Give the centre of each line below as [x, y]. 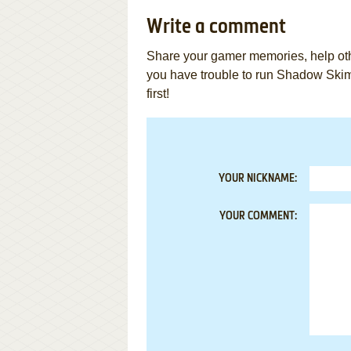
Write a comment [216, 27]
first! [158, 94]
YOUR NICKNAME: [258, 179]
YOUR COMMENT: [258, 216]
